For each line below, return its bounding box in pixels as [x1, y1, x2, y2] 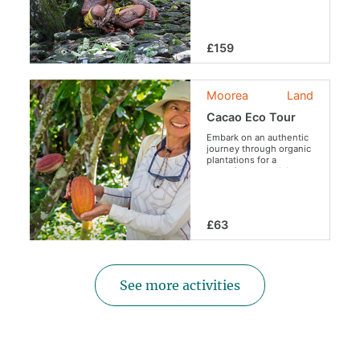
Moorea [207, 88, 249, 103]
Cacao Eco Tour [207, 110, 297, 125]
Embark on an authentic [207, 132, 309, 144]
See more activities [120, 277, 240, 294]
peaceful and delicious [207, 166, 305, 178]
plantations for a [207, 154, 277, 166]
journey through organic [207, 143, 312, 155]
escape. [207, 177, 241, 189]
